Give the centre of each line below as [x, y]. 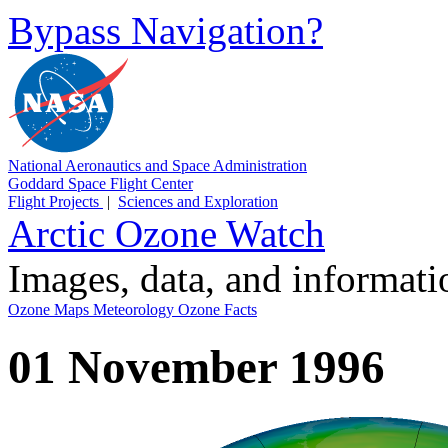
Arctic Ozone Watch [166, 233]
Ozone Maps [50, 309]
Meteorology [135, 309]
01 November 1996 [196, 367]
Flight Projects [55, 201]
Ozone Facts [217, 309]
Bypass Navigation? [165, 30]
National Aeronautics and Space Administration [157, 165]
